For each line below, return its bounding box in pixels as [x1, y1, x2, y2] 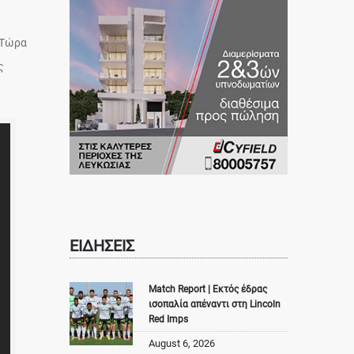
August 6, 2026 [149, 337, 215, 350]
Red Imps [149, 314, 188, 326]
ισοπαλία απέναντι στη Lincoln [149, 299, 281, 311]
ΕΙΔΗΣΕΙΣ [70, 236, 134, 256]
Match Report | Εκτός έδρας [149, 284, 267, 296]
